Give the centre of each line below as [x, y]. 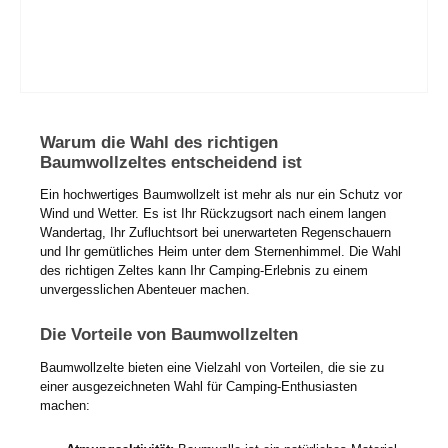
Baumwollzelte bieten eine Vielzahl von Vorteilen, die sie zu [212, 367]
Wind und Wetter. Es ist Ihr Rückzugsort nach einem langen [213, 214]
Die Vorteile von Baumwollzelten [169, 335]
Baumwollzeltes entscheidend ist [171, 162]
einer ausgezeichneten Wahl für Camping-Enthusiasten [198, 386]
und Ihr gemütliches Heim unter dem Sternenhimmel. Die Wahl [220, 252]
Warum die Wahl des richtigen [159, 142]
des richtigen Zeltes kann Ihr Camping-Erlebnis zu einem [204, 271]
